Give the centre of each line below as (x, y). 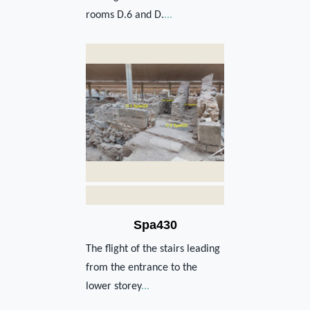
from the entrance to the (142, 267)
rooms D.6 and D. (125, 15)
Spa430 (155, 225)
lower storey (113, 286)
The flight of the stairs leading (153, 249)
